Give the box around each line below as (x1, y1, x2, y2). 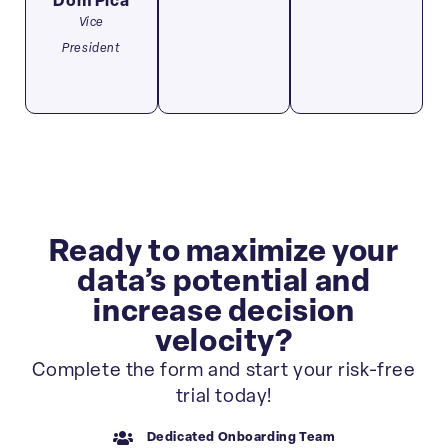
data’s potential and (77, 268, 371, 300)
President (62, 42, 121, 56)
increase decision (93, 298, 355, 330)
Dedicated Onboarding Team (146, 430, 336, 444)
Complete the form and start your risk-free (32, 362, 416, 382)
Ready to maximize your (49, 238, 399, 270)
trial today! (175, 388, 273, 408)
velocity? (155, 328, 293, 360)
